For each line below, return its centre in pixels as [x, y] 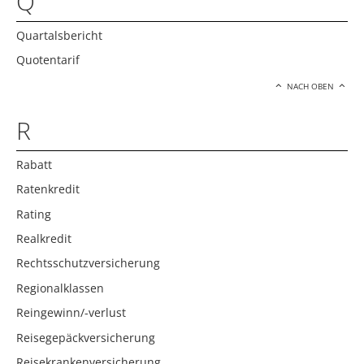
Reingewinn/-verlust [71, 313]
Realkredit [44, 238]
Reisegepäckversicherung [86, 337]
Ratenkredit [48, 189]
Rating [34, 214]
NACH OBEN [311, 86]
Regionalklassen [60, 288]
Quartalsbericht [59, 35]
